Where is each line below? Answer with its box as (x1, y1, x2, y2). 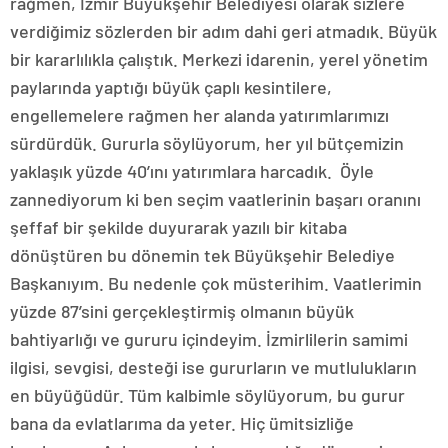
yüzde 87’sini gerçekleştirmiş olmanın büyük (10, 299, 354, 322)
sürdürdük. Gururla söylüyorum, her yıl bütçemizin (10, 131, 404, 154)
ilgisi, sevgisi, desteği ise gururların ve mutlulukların (10, 355, 417, 378)
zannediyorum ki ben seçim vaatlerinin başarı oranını (10, 187, 421, 210)
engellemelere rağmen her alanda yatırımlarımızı (10, 103, 389, 126)
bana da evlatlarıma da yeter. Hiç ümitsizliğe (10, 411, 354, 434)
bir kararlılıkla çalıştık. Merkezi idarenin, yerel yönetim (10, 47, 428, 70)
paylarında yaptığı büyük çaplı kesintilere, (10, 75, 332, 98)
